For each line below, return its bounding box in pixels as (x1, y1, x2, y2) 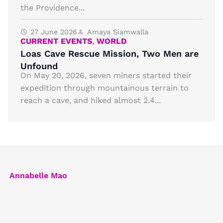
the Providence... (20, 2, 85, 12)
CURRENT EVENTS (20, 36, 92, 46)
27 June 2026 (30, 27, 77, 36)
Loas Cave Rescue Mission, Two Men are (20, 48, 199, 59)
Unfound (20, 60, 58, 71)
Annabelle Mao (9, 170, 68, 180)
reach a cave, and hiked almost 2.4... (20, 95, 161, 105)
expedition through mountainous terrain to (20, 83, 189, 93)
